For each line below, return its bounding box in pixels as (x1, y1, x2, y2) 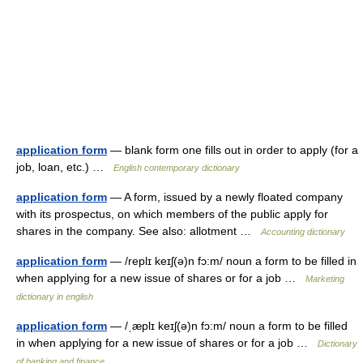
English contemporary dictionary (113, 163, 240, 173)
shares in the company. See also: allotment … (16, 224, 261, 237)
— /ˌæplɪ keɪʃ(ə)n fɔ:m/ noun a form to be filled (107, 319, 348, 332)
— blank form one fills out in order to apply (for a (107, 143, 358, 156)
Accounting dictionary (261, 227, 345, 237)
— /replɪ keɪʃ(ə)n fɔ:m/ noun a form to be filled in (107, 254, 357, 267)
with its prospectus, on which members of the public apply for (16, 207, 328, 220)
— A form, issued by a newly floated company (107, 190, 343, 203)
